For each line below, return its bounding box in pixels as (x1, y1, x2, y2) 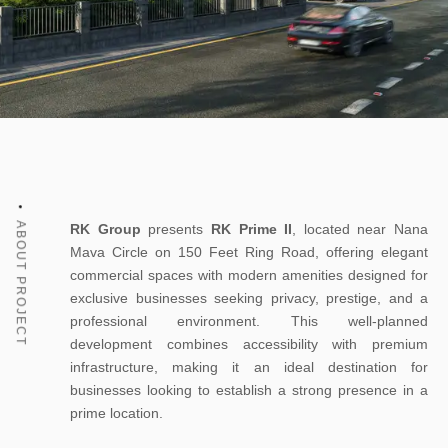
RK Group (70, 221, 141, 237)
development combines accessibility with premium (70, 336, 428, 352)
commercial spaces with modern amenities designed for (70, 267, 428, 283)
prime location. (70, 405, 163, 421)
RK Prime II (210, 221, 293, 237)
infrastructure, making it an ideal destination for (70, 359, 428, 375)
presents (140, 221, 211, 237)
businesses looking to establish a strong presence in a (70, 382, 428, 398)
